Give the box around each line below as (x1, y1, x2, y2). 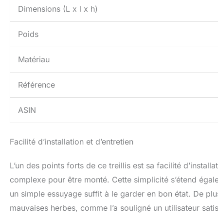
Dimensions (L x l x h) (18, 4, 98, 14)
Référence (18, 80, 55, 90)
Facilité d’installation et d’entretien (10, 137, 133, 147)
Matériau (18, 54, 50, 65)
